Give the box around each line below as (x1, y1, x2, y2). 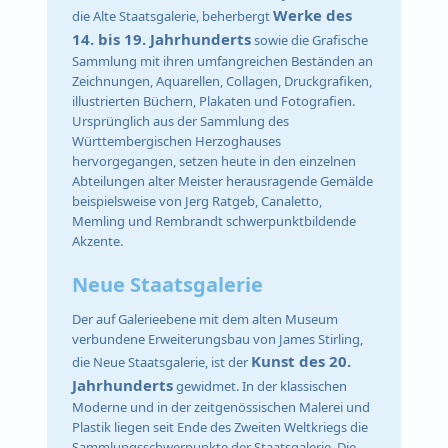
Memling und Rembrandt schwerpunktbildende (72, 212, 357, 231)
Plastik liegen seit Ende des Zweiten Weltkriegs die (72, 417, 369, 436)
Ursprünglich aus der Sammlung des (72, 112, 290, 131)
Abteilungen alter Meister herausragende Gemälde (72, 172, 374, 191)
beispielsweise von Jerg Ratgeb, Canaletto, (72, 192, 323, 211)
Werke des (273, 5, 353, 26)
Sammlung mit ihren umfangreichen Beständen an (72, 52, 374, 71)
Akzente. (72, 232, 124, 251)
